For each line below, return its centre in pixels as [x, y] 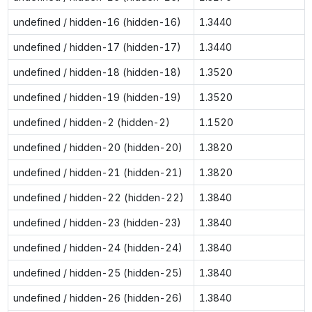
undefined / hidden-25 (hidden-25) [97, 272]
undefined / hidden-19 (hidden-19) [97, 97]
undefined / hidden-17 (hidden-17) [97, 47]
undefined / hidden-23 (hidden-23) [97, 222]
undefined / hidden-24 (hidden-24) [97, 247]
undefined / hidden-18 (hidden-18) [97, 72]
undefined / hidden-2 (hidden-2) [91, 122]
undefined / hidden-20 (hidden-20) [97, 147]
